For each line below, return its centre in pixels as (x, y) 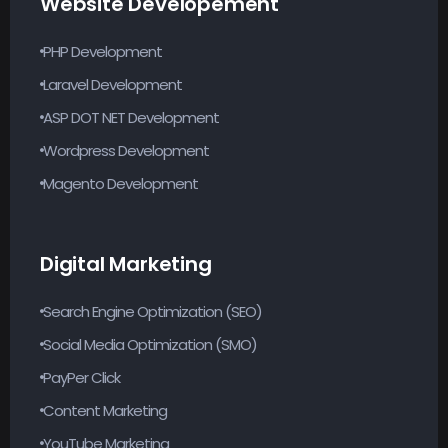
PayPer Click (81, 377)
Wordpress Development (126, 150)
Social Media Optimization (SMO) (150, 344)
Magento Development (120, 183)
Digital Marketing (126, 263)
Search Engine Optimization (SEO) (152, 311)
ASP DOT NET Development (131, 117)
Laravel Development (112, 84)
